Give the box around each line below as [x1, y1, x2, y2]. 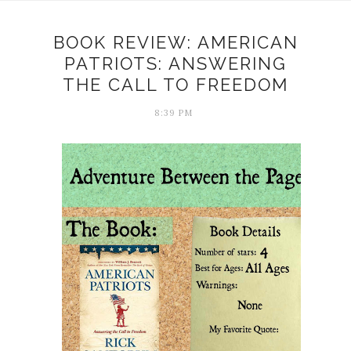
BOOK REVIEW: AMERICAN [52, 32, 299, 52]
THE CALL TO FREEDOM [63, 74, 288, 95]
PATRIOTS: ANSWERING [64, 53, 287, 74]
